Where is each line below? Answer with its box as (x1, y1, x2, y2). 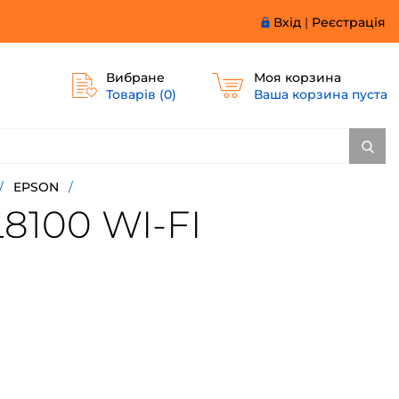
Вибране (106, 69, 166, 86)
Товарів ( (106, 86, 165, 103)
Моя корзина (253, 69, 341, 86)
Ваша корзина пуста (253, 86, 387, 103)
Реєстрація (312, 14, 386, 30)
